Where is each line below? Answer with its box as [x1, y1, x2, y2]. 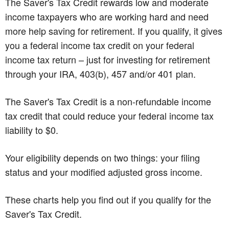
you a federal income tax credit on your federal [5, 38, 194, 52]
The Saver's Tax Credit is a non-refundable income [5, 94, 211, 108]
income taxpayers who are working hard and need [5, 9, 209, 23]
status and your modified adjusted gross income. [5, 165, 202, 178]
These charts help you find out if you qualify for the [5, 192, 211, 206]
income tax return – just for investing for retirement [5, 52, 210, 66]
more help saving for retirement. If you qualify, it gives [5, 24, 222, 37]
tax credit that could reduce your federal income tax [5, 108, 214, 122]
